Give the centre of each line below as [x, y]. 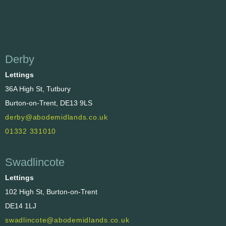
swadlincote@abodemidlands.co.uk [67, 220]
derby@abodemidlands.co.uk [56, 117]
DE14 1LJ [21, 206]
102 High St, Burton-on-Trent [51, 192]
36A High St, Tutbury [38, 89]
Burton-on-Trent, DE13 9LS [49, 103]
